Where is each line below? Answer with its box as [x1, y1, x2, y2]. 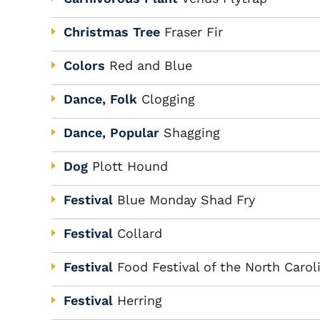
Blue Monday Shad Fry [117, 192, 255, 207]
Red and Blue [109, 58, 192, 73]
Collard [117, 226, 162, 241]
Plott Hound [92, 159, 168, 174]
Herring [117, 293, 162, 308]
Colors [64, 58, 105, 73]
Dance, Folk [64, 91, 137, 106]
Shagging [164, 125, 220, 140]
